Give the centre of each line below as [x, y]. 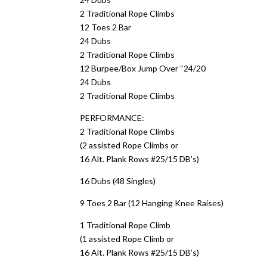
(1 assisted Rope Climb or [127, 239]
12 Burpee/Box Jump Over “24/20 [143, 68]
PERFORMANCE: [112, 118]
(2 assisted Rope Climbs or [129, 145]
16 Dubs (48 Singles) [118, 181]
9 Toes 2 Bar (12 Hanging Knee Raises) [152, 203]
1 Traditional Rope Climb [125, 225]
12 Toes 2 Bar [106, 27]
